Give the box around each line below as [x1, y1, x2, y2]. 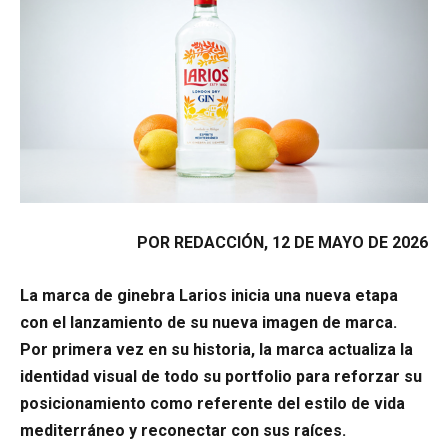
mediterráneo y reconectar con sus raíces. [20, 420, 346, 440]
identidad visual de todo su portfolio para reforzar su [20, 366, 422, 386]
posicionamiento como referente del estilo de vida [20, 393, 405, 413]
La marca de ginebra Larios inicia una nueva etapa [20, 285, 398, 305]
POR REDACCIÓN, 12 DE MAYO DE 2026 [137, 232, 428, 252]
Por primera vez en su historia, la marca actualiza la [20, 339, 413, 359]
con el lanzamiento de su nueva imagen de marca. [20, 312, 397, 332]
